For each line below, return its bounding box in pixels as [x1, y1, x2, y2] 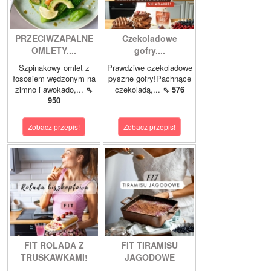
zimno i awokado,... [15, 83, 86, 96]
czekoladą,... [114, 83, 163, 96]
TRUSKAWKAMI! [20, 251, 88, 264]
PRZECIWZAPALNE [15, 32, 93, 45]
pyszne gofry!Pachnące [108, 73, 191, 85]
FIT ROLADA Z [24, 239, 84, 252]
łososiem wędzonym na [12, 73, 96, 85]
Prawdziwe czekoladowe [106, 62, 192, 74]
